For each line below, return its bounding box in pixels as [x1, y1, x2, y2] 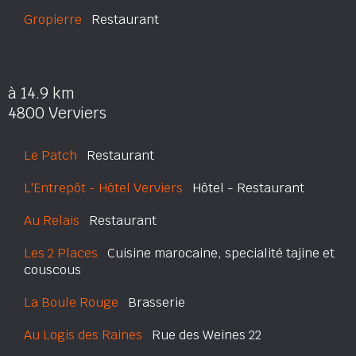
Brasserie [118, 294, 185, 311]
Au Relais [24, 212, 79, 229]
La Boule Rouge [24, 294, 118, 311]
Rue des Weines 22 [142, 327, 261, 343]
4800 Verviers [8, 103, 106, 123]
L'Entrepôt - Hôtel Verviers [24, 180, 183, 196]
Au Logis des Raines [24, 327, 142, 343]
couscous [24, 261, 81, 278]
